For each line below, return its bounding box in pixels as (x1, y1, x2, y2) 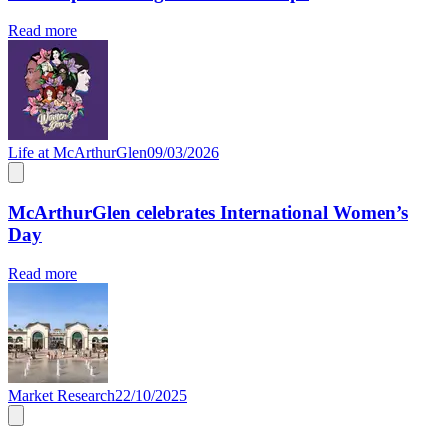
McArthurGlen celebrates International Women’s (8, 202, 408, 224)
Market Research (8, 386, 115, 404)
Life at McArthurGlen (8, 144, 147, 162)
